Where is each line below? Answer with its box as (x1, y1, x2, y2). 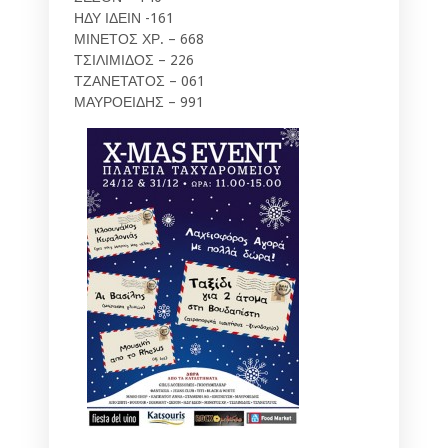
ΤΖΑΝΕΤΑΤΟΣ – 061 (74, 72, 205, 89)
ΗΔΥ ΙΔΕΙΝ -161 (74, 9, 174, 26)
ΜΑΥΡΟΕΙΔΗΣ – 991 (74, 93, 204, 110)
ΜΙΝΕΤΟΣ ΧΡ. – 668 (74, 30, 204, 47)
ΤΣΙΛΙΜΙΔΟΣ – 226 (74, 51, 194, 68)
